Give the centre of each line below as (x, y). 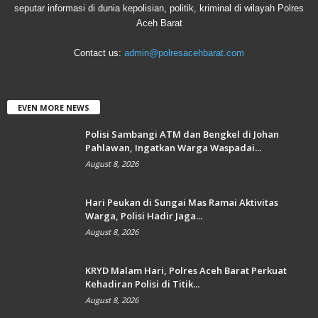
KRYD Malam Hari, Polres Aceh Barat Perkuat (186, 271)
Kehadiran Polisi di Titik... (142, 284)
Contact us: (99, 53)
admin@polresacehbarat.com (184, 53)
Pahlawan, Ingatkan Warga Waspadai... (173, 148)
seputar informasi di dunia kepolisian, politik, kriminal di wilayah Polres (159, 9)
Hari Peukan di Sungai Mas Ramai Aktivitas (182, 203)
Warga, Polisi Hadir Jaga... (144, 216)
